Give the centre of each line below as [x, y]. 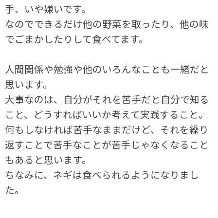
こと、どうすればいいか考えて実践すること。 [107, 114]
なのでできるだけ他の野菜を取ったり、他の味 [107, 24]
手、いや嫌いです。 [48, 9]
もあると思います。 [48, 160]
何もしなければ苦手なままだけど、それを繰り [107, 129]
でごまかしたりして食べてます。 [77, 39]
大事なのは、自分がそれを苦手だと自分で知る [107, 99]
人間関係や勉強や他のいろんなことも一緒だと [107, 69]
